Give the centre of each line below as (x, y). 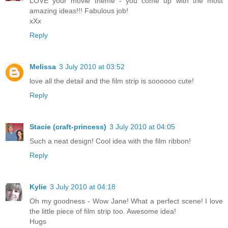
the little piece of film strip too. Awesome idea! (103, 211)
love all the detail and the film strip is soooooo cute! (112, 81)
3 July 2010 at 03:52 (92, 66)
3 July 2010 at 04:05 (142, 126)
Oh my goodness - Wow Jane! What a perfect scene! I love (126, 201)
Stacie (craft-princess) (68, 126)
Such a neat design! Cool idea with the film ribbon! (110, 141)
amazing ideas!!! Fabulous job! (79, 10)
